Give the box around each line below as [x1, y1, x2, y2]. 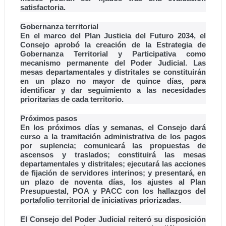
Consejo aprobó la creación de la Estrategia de [20, 40, 206, 49]
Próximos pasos [20, 114, 77, 123]
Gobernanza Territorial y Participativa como [20, 49, 206, 59]
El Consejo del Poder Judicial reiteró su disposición [20, 215, 206, 224]
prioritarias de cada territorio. [20, 95, 124, 104]
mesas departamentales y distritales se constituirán [20, 68, 206, 77]
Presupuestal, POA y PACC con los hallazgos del [20, 187, 206, 196]
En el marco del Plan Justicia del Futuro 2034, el [20, 31, 206, 40]
